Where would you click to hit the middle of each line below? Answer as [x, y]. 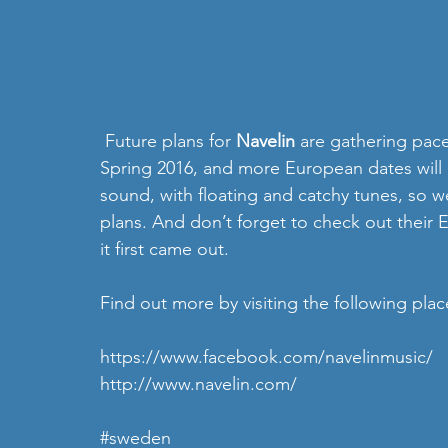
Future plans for [170, 141]
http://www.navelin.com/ [198, 384]
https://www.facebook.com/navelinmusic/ [266, 357]
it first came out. [167, 249]
